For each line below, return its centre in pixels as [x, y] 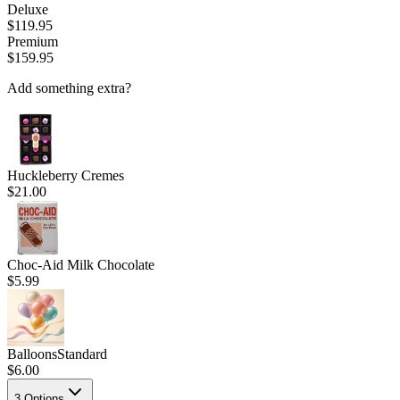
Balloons [32, 354]
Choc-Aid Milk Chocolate [81, 265]
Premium [33, 42]
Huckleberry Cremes [66, 176]
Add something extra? [69, 88]
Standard [82, 354]
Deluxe [28, 10]
